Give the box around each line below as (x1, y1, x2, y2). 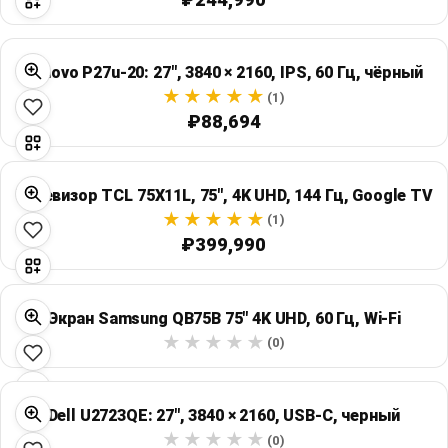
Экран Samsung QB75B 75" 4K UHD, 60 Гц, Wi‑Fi (46, 308, 401, 328)
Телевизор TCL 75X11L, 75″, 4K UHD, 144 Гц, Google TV (15, 185, 433, 205)
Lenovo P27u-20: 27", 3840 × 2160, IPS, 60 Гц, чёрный (24, 63, 424, 83)
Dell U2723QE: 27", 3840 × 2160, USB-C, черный (47, 406, 401, 426)
